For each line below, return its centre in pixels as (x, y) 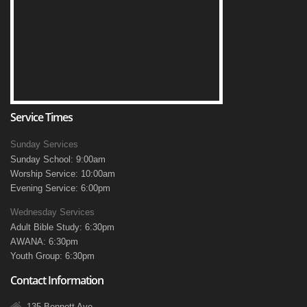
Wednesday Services (52, 212)
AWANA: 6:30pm (44, 242)
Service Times (41, 117)
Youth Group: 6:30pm (52, 256)
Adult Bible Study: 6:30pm (62, 227)
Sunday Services (44, 144)
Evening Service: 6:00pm (60, 188)
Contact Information (57, 280)
